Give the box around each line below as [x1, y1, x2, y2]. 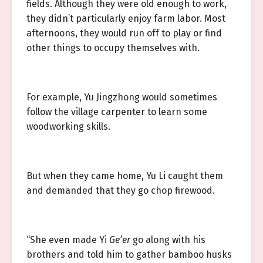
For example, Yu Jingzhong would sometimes [26, 92, 217, 103]
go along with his [130, 234, 205, 245]
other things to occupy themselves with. [26, 42, 200, 53]
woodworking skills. [26, 121, 110, 132]
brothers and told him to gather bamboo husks [26, 249, 232, 260]
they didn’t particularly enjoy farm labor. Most [26, 13, 225, 24]
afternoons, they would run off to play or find [26, 28, 222, 39]
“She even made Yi [26, 234, 109, 245]
